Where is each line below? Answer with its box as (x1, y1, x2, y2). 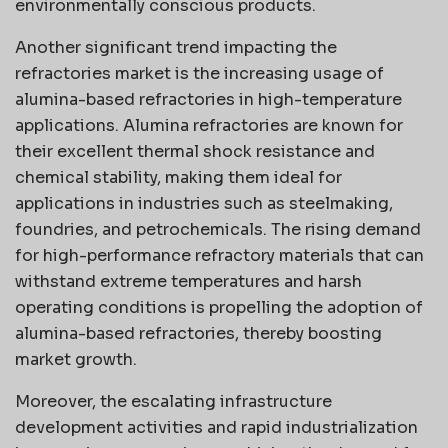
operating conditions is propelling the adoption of (15, 296, 423, 318)
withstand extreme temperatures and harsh (15, 270, 362, 292)
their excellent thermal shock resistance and (15, 140, 375, 162)
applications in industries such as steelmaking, (15, 192, 393, 214)
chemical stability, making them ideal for (15, 166, 342, 188)
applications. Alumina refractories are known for (15, 114, 403, 136)
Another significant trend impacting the (15, 36, 337, 58)
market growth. (15, 348, 137, 370)
